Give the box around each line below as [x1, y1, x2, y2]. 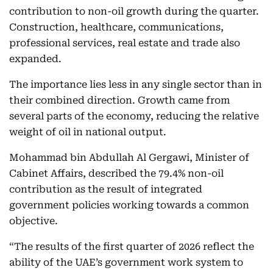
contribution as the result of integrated [9, 183, 202, 195]
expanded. [9, 53, 62, 65]
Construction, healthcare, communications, [9, 21, 224, 33]
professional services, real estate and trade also [9, 37, 240, 49]
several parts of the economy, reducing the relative [9, 110, 259, 122]
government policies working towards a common [9, 199, 249, 211]
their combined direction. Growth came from [9, 94, 230, 106]
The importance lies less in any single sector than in [9, 79, 262, 90]
